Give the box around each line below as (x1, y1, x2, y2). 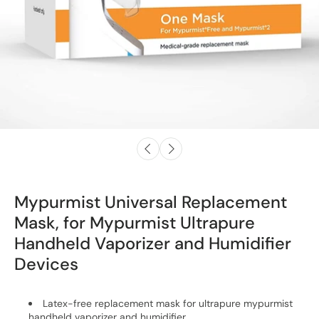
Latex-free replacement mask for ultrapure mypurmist (42, 297, 293, 310)
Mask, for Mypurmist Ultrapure (14, 211, 255, 234)
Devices (14, 253, 78, 275)
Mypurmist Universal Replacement (14, 191, 287, 213)
